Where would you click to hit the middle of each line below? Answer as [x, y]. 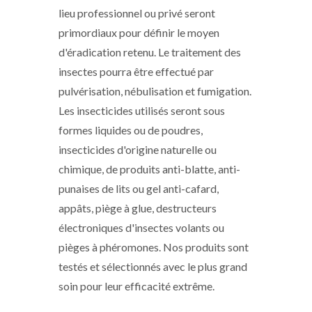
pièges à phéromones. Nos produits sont [154, 247]
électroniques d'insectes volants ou [141, 227]
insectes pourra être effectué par [136, 71]
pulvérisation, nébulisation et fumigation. [155, 91]
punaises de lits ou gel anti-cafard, [139, 188]
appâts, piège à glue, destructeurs [138, 208]
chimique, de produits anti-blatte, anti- [149, 169]
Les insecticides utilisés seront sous [142, 110]
